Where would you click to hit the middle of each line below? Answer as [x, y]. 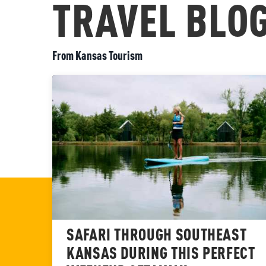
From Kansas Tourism [97, 57]
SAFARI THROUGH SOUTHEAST [157, 236]
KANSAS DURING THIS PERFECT [161, 254]
